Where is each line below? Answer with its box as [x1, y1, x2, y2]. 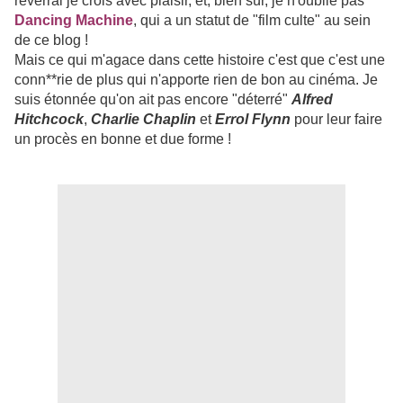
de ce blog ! [14, 32, 88, 49]
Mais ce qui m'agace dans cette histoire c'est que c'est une [14, 52, 385, 68]
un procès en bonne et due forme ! [14, 131, 231, 148]
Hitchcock [14, 112, 84, 128]
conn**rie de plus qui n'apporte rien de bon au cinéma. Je [14, 72, 378, 88]
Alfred [291, 92, 333, 108]
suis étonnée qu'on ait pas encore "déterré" [14, 92, 291, 108]
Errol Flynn [215, 112, 291, 128]
